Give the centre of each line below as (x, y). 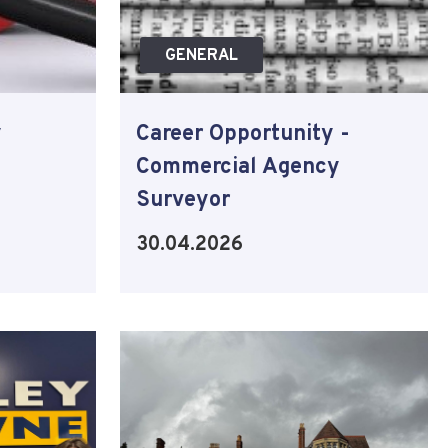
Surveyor (183, 200)
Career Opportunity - (243, 134)
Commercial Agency (238, 167)
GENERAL (201, 55)
